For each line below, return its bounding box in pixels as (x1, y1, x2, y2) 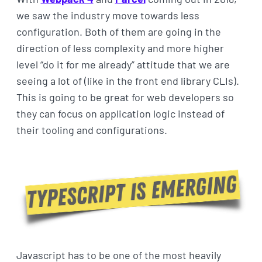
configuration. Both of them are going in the (16, 25, 221, 38)
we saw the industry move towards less (16, 8, 199, 22)
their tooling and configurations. (16, 123, 167, 136)
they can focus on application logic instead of (16, 106, 225, 120)
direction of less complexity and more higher (16, 41, 224, 54)
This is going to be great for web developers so (16, 90, 234, 104)
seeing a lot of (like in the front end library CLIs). (16, 74, 239, 87)
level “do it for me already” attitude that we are (16, 57, 230, 71)
